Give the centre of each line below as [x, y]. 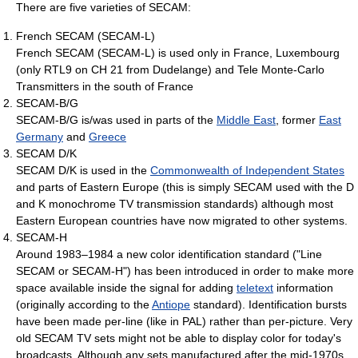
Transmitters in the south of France [105, 86]
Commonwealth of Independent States [247, 170]
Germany [40, 136]
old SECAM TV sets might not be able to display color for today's [179, 338]
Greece [107, 136]
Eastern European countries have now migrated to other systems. [182, 220]
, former [297, 119]
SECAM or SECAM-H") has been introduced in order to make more [185, 270]
